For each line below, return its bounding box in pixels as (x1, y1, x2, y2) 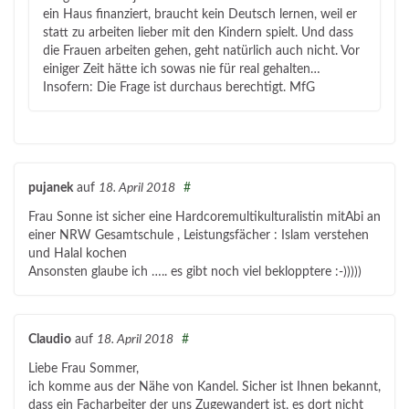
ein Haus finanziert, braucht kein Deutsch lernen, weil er (43, 8, 357, 22)
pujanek (28, 181, 73, 195)
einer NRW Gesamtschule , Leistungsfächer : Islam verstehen (28, 229, 369, 243)
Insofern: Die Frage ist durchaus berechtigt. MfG (43, 81, 315, 95)
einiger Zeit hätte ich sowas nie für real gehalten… (43, 63, 320, 77)
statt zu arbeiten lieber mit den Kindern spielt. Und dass (43, 26, 353, 40)
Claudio (28, 332, 71, 347)
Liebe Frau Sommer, (28, 362, 139, 376)
